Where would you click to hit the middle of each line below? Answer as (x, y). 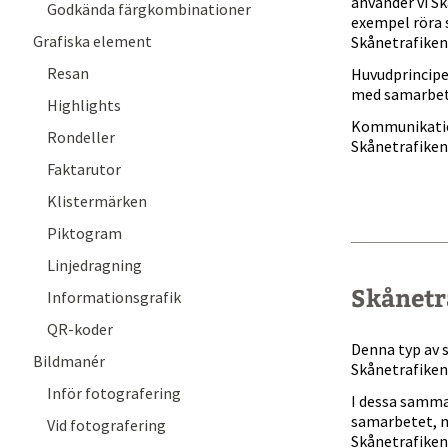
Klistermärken (97, 201)
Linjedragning (94, 265)
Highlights (84, 105)
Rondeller (81, 137)
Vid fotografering (106, 425)
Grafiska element (92, 41)
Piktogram (84, 233)
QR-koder (80, 329)
